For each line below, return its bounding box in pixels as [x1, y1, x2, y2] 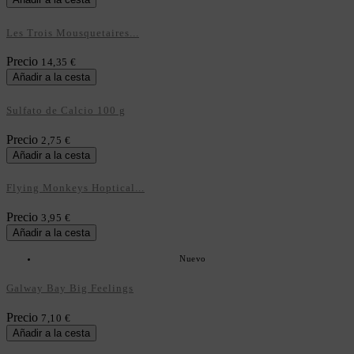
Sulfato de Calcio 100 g [6, 104, 126, 117]
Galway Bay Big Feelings [6, 281, 134, 294]
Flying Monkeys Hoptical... [6, 182, 145, 194]
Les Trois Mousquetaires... [6, 26, 139, 39]
